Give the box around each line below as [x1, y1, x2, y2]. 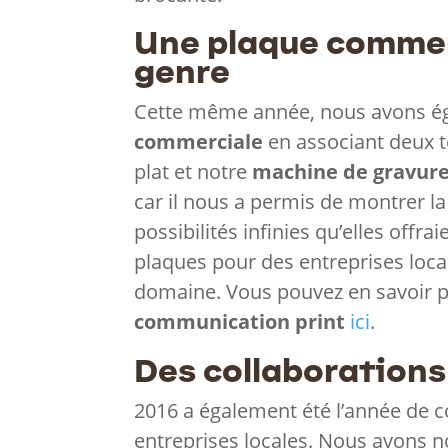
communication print [134, 308, 346, 336]
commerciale [134, 128, 264, 156]
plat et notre [134, 158, 253, 186]
